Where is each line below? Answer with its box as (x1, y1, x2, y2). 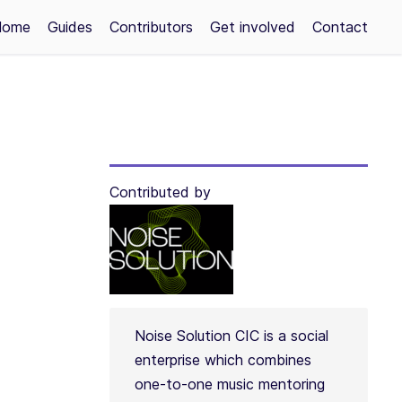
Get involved (210, 18, 295, 36)
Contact (312, 18, 368, 36)
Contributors (109, 18, 193, 36)
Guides (48, 18, 92, 36)
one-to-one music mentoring (134, 375, 325, 393)
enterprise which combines (134, 351, 311, 369)
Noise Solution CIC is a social (134, 327, 328, 345)
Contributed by (109, 183, 211, 201)
